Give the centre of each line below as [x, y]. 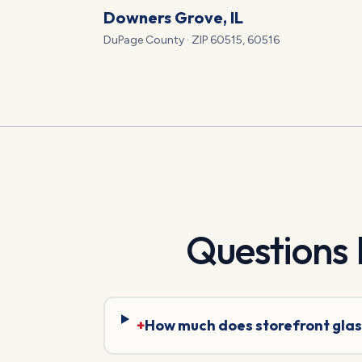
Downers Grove [163, 18]
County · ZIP [177, 40]
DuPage [123, 40]
